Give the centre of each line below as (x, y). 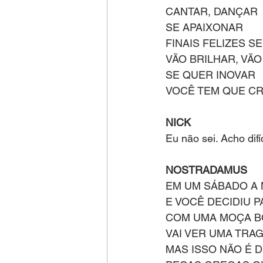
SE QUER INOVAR (212, 75)
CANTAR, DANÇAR (213, 11)
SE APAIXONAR (206, 27)
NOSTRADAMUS (206, 170)
